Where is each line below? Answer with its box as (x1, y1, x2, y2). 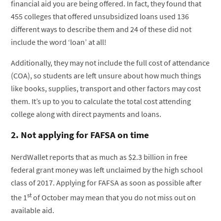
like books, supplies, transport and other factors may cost (11, 83, 201, 94)
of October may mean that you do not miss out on (32, 192, 196, 203)
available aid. (11, 205, 55, 216)
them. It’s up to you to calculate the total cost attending (11, 96, 191, 107)
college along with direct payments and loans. (11, 109, 162, 119)
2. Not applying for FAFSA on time (11, 129, 149, 141)
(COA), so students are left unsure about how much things (11, 71, 202, 81)
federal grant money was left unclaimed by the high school (11, 165, 203, 175)
